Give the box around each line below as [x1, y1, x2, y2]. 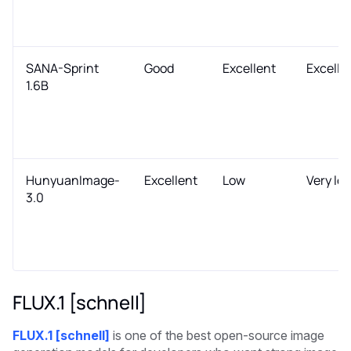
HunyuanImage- [26, 171, 120, 189]
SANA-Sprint [26, 59, 99, 77]
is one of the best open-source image [110, 327, 324, 343]
